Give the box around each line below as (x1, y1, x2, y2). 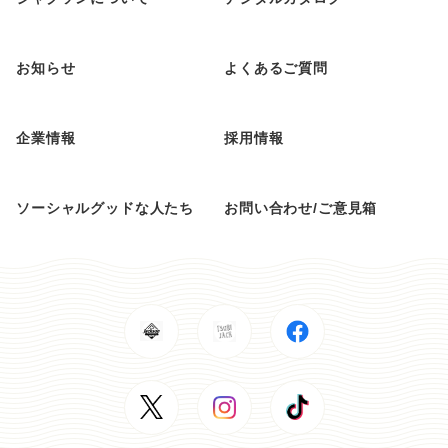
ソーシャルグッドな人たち (16, 199, 195, 216)
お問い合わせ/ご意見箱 (224, 199, 378, 216)
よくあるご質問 (224, 59, 328, 76)
